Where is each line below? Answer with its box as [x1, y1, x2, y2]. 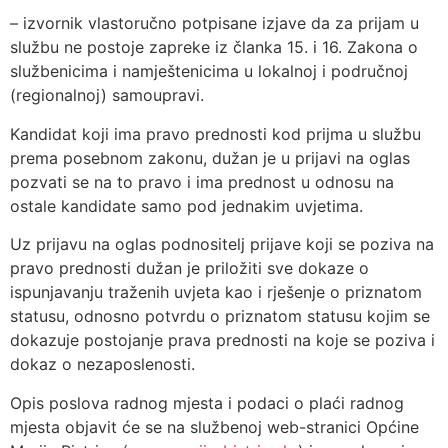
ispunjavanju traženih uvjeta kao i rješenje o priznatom [10, 282, 422, 303]
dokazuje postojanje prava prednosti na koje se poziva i [10, 330, 435, 351]
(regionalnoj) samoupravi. [10, 85, 204, 106]
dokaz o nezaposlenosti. [10, 354, 195, 375]
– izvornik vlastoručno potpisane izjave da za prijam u [10, 13, 419, 34]
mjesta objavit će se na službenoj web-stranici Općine [10, 416, 419, 437]
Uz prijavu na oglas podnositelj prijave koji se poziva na [10, 234, 434, 255]
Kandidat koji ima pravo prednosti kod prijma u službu [10, 123, 421, 144]
